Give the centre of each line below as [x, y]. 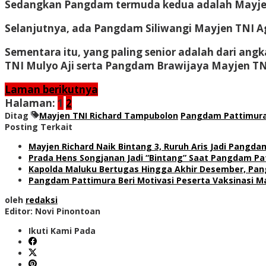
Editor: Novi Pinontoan [53, 211]
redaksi [42, 199]
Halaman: [30, 103]
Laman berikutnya [51, 89]
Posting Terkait [39, 126]
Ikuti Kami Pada [62, 230]
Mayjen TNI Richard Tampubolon [109, 115]
